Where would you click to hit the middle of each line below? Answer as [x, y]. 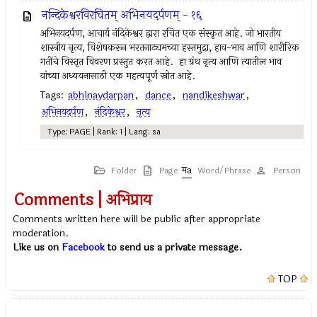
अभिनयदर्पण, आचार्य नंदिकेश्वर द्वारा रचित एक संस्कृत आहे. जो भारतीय [161, 34]
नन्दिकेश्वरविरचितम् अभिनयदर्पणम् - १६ [122, 15]
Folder [123, 171]
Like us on [38, 247]
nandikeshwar [214, 95]
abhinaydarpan [101, 95]
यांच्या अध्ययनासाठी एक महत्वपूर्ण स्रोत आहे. [118, 76]
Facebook [83, 247]
